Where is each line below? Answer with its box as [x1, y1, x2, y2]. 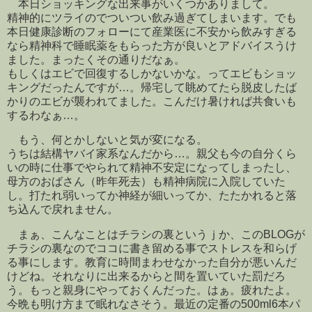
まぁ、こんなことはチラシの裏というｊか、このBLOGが [7, 228, 305, 241]
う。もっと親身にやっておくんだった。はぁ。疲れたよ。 [7, 284, 297, 297]
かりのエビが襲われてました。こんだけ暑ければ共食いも [7, 95, 297, 107]
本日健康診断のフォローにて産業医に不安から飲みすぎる [7, 25, 297, 38]
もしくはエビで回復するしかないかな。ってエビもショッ [7, 67, 297, 79]
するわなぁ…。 [7, 109, 85, 121]
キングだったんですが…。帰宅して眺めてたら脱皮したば [7, 81, 297, 93]
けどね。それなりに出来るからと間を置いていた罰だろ [7, 270, 286, 283]
